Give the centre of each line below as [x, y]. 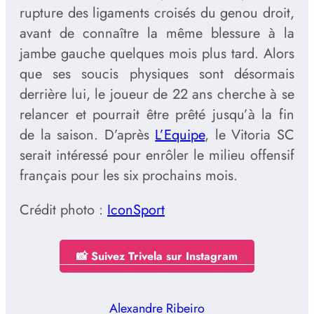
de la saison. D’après [88, 135]
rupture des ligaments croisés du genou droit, [157, 13]
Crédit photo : [63, 210]
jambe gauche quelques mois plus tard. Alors [157, 54]
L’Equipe [180, 135]
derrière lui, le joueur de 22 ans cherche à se [157, 95]
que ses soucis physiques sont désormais [157, 74]
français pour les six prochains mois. [129, 176]
